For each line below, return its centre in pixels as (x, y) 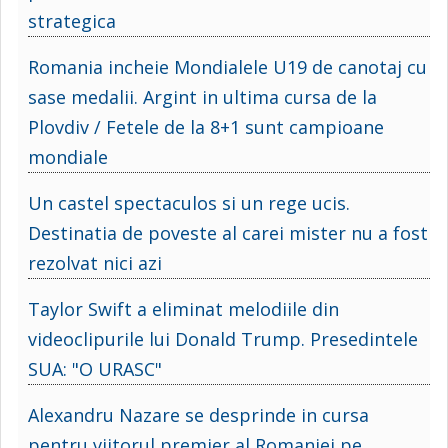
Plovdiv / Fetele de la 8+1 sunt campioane (206, 126)
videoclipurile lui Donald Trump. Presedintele (223, 338)
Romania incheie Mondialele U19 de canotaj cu (227, 66)
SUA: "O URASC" (95, 368)
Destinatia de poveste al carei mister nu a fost (228, 232)
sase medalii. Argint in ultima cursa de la (202, 96)
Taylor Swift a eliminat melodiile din (183, 308)
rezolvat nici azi (95, 262)
